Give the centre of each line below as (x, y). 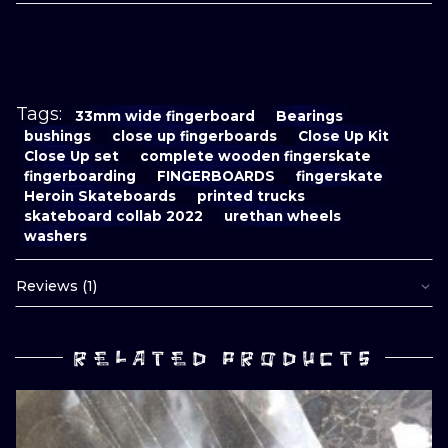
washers (56, 235)
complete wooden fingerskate (256, 155)
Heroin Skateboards (100, 195)
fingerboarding (80, 175)
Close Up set (72, 155)
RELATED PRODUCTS (224, 359)
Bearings (310, 115)
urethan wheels (283, 215)
